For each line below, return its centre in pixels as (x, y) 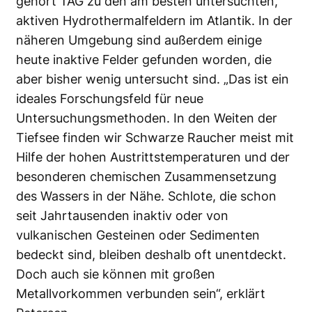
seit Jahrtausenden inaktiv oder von (122, 215)
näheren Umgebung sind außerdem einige (139, 40)
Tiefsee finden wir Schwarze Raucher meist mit (155, 137)
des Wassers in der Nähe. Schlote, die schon (146, 196)
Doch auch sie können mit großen (116, 274)
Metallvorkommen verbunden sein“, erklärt (141, 293)
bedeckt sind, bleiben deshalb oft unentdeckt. (151, 254)
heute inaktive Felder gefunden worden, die (144, 59)
